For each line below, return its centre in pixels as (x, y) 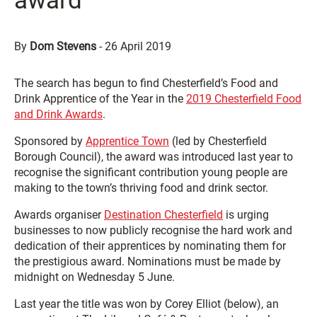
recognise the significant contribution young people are (151, 172)
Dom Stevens (63, 46)
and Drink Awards (58, 114)
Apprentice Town (127, 141)
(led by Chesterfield (218, 141)
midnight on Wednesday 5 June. (94, 277)
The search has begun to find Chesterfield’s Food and (146, 83)
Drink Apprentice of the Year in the (100, 99)
